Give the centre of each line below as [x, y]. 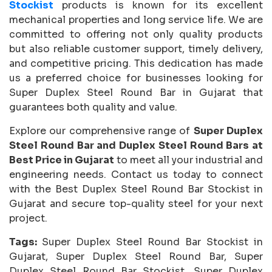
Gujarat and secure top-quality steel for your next [136, 203]
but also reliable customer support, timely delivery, [136, 49]
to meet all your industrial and [189, 160]
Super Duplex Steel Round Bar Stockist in [152, 242]
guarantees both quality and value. [93, 107]
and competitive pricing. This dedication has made [136, 63]
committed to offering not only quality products [136, 34]
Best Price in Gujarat [62, 160]
